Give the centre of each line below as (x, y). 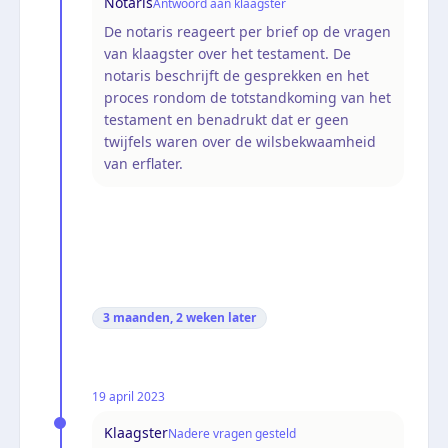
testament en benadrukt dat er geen (226, 119)
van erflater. (143, 163)
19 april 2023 (128, 396)
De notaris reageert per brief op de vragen (247, 31)
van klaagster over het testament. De (227, 53)
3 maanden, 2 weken (164, 317)
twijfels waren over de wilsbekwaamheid (240, 141)
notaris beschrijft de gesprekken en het (236, 75)
